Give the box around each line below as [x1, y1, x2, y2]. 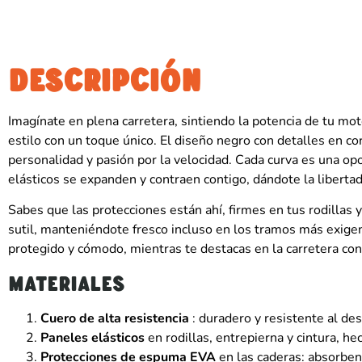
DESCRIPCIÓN [8, 57, 201, 103]
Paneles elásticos [40, 328, 145, 347]
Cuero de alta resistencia [40, 309, 189, 327]
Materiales [8, 267, 125, 299]
